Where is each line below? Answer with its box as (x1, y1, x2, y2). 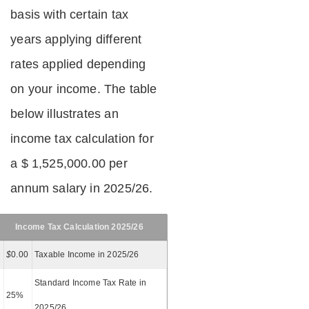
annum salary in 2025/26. (10, 181, 153, 195)
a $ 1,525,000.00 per (10, 156, 128, 170)
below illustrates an (10, 106, 119, 121)
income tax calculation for (10, 131, 154, 146)
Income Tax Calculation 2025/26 (15, 221, 143, 232)
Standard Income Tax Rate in (34, 277, 146, 288)
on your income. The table (10, 81, 157, 96)
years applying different (10, 32, 142, 46)
